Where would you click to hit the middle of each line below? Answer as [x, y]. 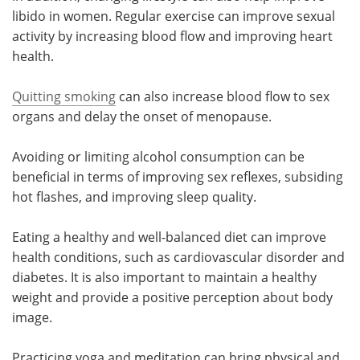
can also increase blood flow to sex [223, 96]
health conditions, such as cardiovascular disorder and [178, 257]
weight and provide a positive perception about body [172, 297]
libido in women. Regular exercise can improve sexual [174, 16]
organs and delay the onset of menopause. [142, 116]
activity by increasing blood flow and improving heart [172, 36]
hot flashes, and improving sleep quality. [134, 196]
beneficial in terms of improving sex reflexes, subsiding [178, 176]
